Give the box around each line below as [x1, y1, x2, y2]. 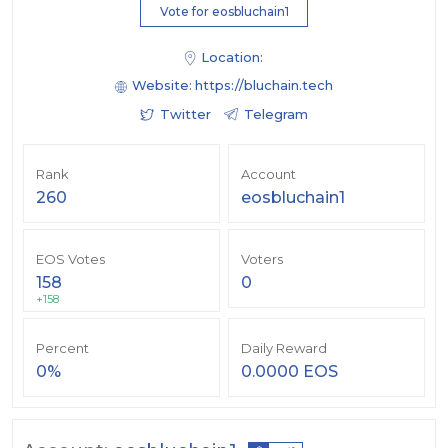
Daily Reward [241, 340, 327, 357]
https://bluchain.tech [195, 77, 333, 94]
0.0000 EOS [241, 362, 338, 382]
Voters [241, 251, 283, 268]
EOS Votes [36, 251, 105, 268]
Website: [132, 77, 192, 94]
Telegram [244, 106, 308, 123]
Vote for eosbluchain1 [159, 4, 289, 19]
